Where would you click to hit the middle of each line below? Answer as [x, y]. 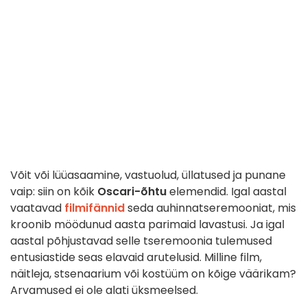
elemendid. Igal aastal [226, 192]
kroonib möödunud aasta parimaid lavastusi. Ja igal [147, 225]
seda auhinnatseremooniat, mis [210, 208]
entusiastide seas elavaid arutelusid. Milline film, [136, 258]
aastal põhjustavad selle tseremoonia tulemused [141, 241]
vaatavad [37, 208]
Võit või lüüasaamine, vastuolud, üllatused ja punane [148, 175]
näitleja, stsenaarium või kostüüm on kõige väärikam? [153, 274]
